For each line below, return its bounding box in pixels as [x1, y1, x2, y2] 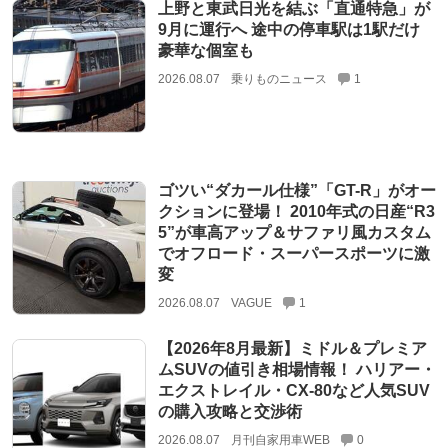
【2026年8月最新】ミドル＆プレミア [157, 340, 427, 358]
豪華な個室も [157, 41, 254, 59]
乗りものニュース [230, 71, 327, 86]
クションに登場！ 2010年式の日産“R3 [157, 202, 435, 220]
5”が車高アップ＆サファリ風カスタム [157, 223, 431, 241]
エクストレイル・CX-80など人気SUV [157, 382, 430, 400]
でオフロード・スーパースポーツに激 [157, 244, 430, 262]
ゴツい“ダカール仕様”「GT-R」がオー [157, 181, 436, 199]
